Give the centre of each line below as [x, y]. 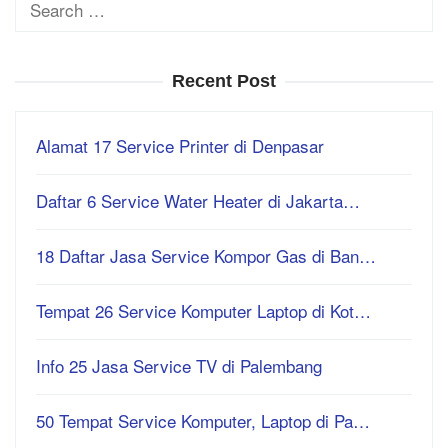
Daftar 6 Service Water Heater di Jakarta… [198, 200]
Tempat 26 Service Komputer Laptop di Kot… [203, 310]
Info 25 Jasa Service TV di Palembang [179, 365]
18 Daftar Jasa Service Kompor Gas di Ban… [206, 255]
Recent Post [224, 80]
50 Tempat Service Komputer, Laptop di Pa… [203, 420]
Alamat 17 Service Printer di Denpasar [180, 145]
